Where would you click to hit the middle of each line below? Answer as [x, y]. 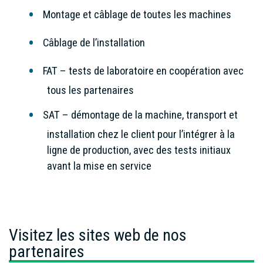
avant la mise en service [99, 166]
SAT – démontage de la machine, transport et [140, 114]
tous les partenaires [90, 90]
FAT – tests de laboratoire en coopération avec [143, 70]
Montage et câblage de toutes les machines [137, 14]
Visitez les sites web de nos [98, 235]
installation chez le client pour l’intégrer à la [141, 134]
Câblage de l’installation [94, 42]
